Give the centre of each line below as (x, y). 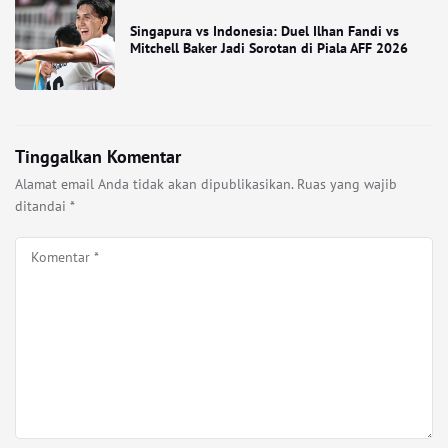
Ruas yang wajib (347, 184)
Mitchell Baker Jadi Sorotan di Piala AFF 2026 (269, 48)
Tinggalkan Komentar (98, 156)
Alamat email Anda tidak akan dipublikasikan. (154, 184)
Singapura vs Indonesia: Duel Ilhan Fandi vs (264, 31)
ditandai (42, 206)
